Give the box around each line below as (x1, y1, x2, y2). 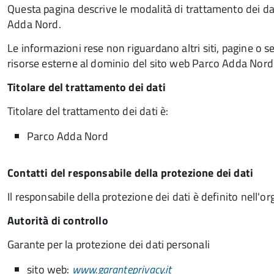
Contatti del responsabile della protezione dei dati (7, 165, 254, 181)
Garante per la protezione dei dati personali (7, 236, 210, 253)
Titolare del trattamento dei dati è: (7, 103, 169, 119)
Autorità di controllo (7, 212, 108, 229)
